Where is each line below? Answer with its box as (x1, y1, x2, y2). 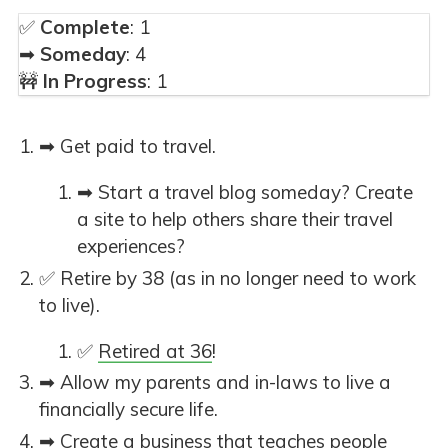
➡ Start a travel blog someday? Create (77, 179, 413, 204)
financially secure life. (39, 397, 218, 422)
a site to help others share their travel (77, 206, 393, 231)
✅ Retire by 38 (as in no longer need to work (39, 265, 416, 290)
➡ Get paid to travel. (39, 133, 216, 158)
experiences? (77, 233, 185, 258)
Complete (40, 14, 130, 39)
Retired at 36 (98, 338, 212, 363)
